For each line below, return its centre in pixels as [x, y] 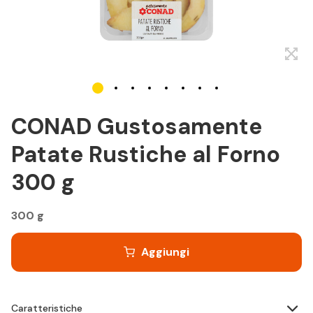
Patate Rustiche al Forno [146, 154]
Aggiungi [165, 252]
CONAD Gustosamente [137, 126]
